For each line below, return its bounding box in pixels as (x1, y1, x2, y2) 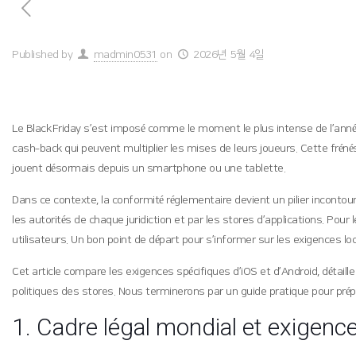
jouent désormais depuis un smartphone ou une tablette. (12, 162, 286, 175)
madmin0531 (93, 48, 157, 61)
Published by (12, 48, 73, 61)
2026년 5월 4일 (193, 48, 265, 61)
